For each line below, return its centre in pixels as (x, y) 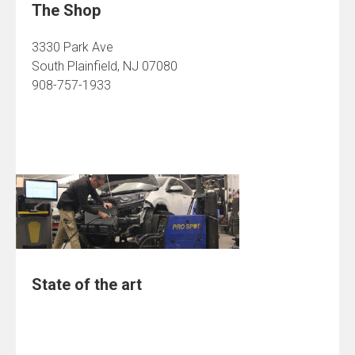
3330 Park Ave (73, 48)
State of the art (87, 284)
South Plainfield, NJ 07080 (105, 67)
